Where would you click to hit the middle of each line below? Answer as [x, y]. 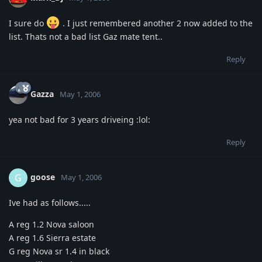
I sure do [27, 23]
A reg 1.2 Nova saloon [51, 224]
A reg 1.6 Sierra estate [52, 237]
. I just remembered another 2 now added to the [156, 23]
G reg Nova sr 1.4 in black [59, 251]
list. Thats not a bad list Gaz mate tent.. [86, 36]
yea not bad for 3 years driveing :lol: [80, 119]
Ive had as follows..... [50, 202]
